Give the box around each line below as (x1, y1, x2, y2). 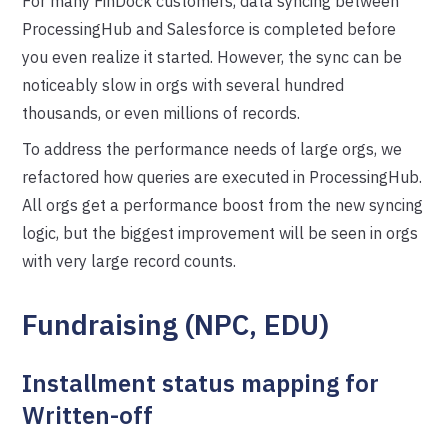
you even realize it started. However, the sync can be (22, 47, 403, 67)
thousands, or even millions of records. (22, 103, 301, 123)
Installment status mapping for (22, 367, 380, 399)
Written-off (22, 399, 154, 431)
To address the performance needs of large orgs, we (22, 139, 403, 159)
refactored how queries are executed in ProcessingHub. (22, 167, 423, 187)
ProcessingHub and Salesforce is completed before (22, 19, 397, 39)
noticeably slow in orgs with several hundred (22, 75, 345, 95)
